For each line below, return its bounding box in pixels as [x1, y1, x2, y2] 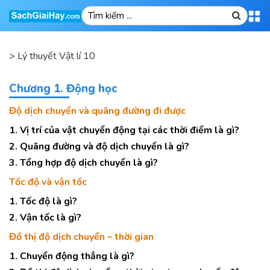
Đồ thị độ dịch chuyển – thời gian [9, 230, 154, 243]
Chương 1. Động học [9, 81, 117, 96]
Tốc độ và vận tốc [9, 175, 87, 189]
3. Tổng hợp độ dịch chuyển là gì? [9, 156, 158, 169]
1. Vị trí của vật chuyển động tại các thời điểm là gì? [9, 124, 239, 137]
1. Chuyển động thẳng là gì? [9, 250, 134, 263]
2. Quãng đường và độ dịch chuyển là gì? [9, 140, 189, 153]
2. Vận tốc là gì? [9, 211, 81, 224]
